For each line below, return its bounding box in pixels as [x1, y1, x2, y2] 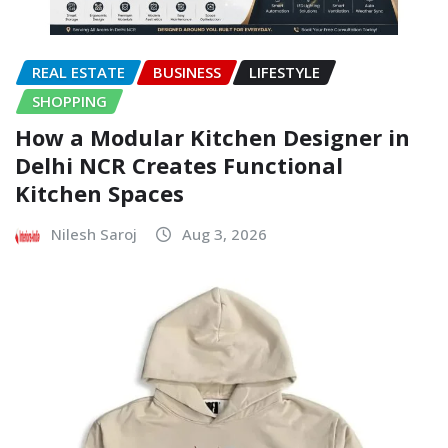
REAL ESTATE [32, 61, 125, 82]
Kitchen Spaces [15, 178, 184, 209]
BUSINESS [153, 61, 221, 82]
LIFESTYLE [249, 61, 320, 82]
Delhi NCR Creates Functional [15, 150, 343, 181]
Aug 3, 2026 [182, 224, 267, 245]
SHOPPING [32, 90, 107, 111]
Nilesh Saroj [51, 224, 137, 245]
